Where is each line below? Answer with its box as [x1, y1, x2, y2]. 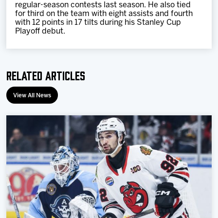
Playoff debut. [15, 28, 66, 35]
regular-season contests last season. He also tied [15, 1, 191, 9]
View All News [13, 93, 52, 98]
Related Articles [6, 68, 86, 82]
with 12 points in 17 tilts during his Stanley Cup [15, 19, 182, 26]
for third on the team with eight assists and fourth [15, 10, 193, 18]
